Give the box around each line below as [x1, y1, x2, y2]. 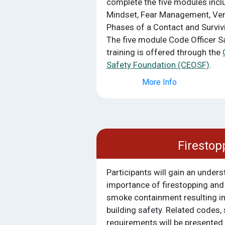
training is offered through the [106, 47, 222, 57]
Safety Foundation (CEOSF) [106, 59, 209, 70]
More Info [142, 77, 177, 87]
